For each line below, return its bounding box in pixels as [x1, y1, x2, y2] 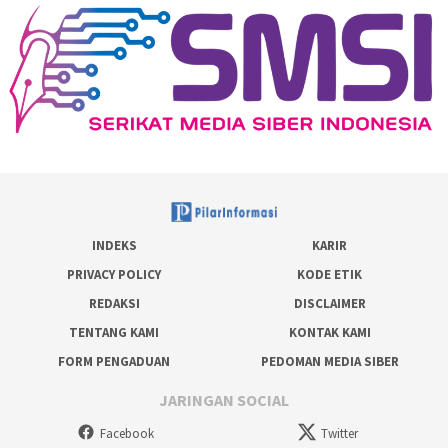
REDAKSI [88, 294, 140, 312]
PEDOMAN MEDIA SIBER [260, 352, 399, 370]
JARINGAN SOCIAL [159, 390, 289, 411]
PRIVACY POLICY [67, 265, 161, 283]
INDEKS [91, 236, 137, 254]
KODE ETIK [297, 265, 363, 283]
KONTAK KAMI [288, 323, 371, 341]
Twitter [321, 425, 359, 443]
